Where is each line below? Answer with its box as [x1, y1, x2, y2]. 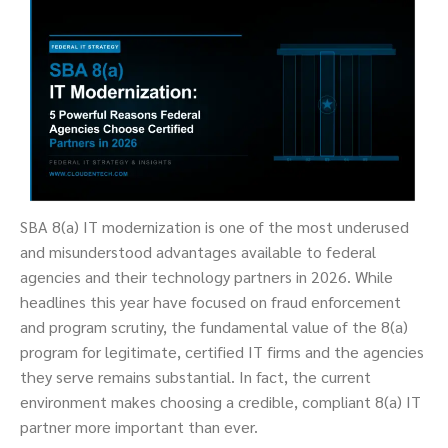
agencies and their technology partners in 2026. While [20, 266, 393, 288]
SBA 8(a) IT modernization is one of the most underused [20, 216, 409, 238]
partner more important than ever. [20, 416, 258, 438]
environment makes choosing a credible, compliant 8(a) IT [20, 391, 421, 413]
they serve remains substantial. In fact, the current [20, 366, 371, 388]
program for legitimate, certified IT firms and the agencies [20, 341, 424, 363]
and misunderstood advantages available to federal [20, 241, 376, 263]
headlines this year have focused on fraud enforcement [20, 291, 401, 313]
